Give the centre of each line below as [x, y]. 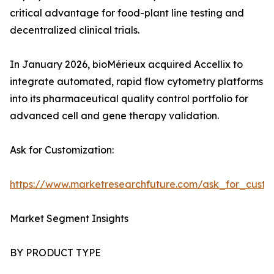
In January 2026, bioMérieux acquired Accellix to [126, 65]
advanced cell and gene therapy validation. [114, 116]
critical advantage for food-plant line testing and [127, 13]
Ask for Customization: [62, 150]
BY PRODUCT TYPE [55, 253]
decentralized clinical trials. [75, 30]
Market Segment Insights [69, 219]
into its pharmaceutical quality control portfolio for [129, 99]
